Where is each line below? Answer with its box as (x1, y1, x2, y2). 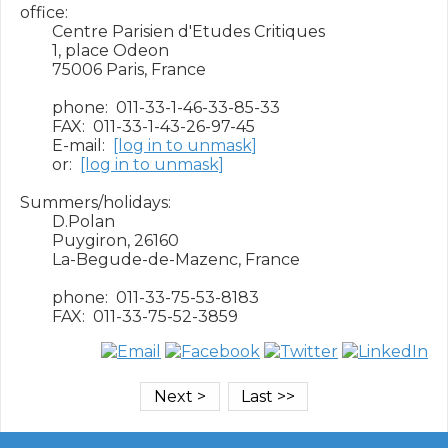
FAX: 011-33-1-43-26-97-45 (20, 117, 255, 136)
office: (20, 3, 68, 22)
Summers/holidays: (20, 193, 171, 212)
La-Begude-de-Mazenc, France (20, 250, 300, 269)
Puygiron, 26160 (20, 231, 179, 250)
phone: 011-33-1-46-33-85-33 (20, 98, 280, 117)
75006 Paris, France (20, 60, 206, 79)
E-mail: (20, 136, 113, 155)
